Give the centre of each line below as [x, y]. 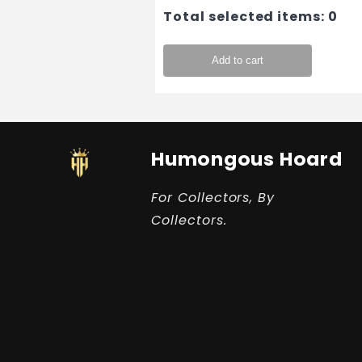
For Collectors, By [213, 198]
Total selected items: [246, 17]
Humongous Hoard [246, 159]
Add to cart [238, 61]
